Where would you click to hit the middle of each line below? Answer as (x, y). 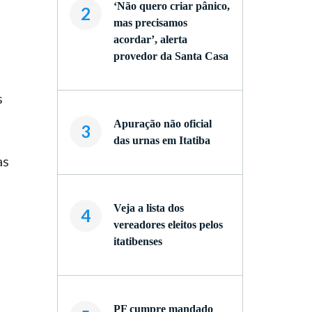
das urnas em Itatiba (162, 140)
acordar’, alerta (150, 39)
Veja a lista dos (148, 208)
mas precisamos (150, 23)
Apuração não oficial (162, 124)
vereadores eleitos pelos (168, 225)
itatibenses (138, 241)
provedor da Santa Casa (171, 56)
